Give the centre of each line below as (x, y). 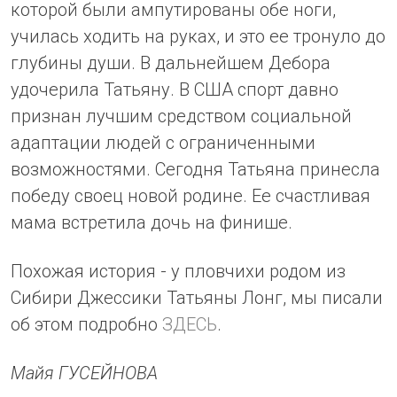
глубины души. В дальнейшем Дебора (171, 62)
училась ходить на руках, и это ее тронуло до (198, 36)
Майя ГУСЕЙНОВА (84, 373)
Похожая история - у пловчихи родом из (178, 271)
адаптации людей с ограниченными (163, 142)
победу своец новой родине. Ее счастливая (191, 195)
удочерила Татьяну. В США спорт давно (175, 89)
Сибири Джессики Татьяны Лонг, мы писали (197, 297)
